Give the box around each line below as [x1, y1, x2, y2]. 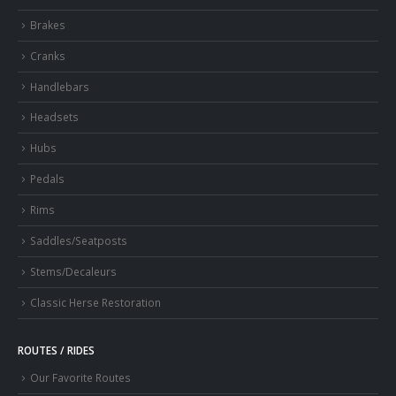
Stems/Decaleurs [30, 263, 117, 278]
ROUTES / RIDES [18, 343, 95, 358]
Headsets [30, 110, 79, 125]
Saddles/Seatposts [30, 232, 127, 247]
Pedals [30, 171, 65, 187]
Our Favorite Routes [30, 370, 131, 385]
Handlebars [30, 79, 89, 94]
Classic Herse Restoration [30, 294, 161, 309]
